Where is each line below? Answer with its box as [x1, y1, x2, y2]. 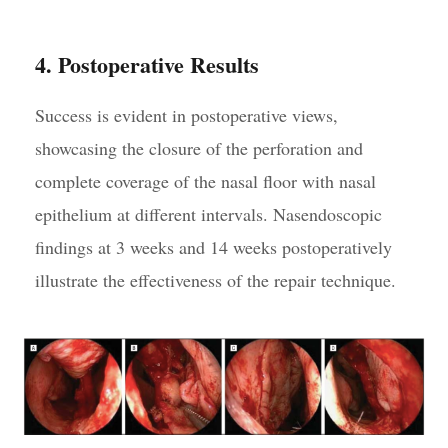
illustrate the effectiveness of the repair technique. [35, 268, 396, 293]
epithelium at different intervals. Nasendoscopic [35, 202, 382, 227]
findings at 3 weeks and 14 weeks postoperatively [35, 235, 392, 260]
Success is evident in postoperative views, [35, 103, 338, 128]
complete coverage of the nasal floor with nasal [35, 169, 376, 194]
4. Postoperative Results [35, 48, 259, 82]
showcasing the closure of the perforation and [35, 136, 363, 161]
